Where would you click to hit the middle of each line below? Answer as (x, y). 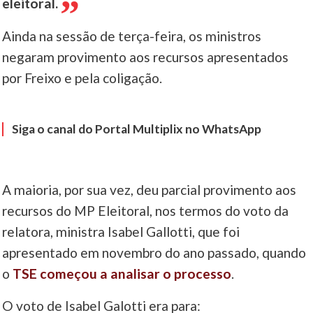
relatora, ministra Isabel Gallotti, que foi (121, 232)
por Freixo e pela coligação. (82, 78)
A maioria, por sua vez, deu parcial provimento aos (150, 190)
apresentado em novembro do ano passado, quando (154, 253)
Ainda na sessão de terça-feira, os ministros (132, 36)
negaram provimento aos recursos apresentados (146, 57)
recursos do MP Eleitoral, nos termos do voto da (146, 211)
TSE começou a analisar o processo (122, 274)
